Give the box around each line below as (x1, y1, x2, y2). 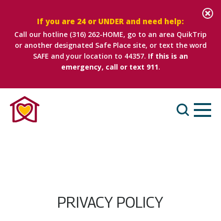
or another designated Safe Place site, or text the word (14, 40, 207, 50)
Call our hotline (14, 29, 70, 39)
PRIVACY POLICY (57, 193, 164, 211)
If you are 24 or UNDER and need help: (37, 16, 184, 26)
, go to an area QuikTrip (123, 29, 207, 39)
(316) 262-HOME (70, 29, 123, 39)
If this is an (148, 51, 188, 61)
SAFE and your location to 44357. (33, 51, 148, 61)
